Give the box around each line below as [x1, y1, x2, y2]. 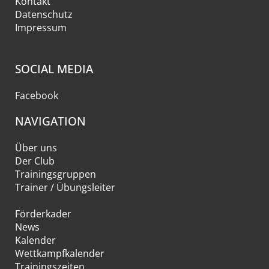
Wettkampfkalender [14, 247, 104, 261]
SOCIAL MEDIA [14, 61, 93, 76]
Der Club [14, 154, 55, 168]
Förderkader [14, 207, 71, 221]
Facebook [14, 88, 58, 102]
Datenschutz [14, 8, 73, 22]
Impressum [14, 21, 67, 35]
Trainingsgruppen [14, 168, 96, 181]
